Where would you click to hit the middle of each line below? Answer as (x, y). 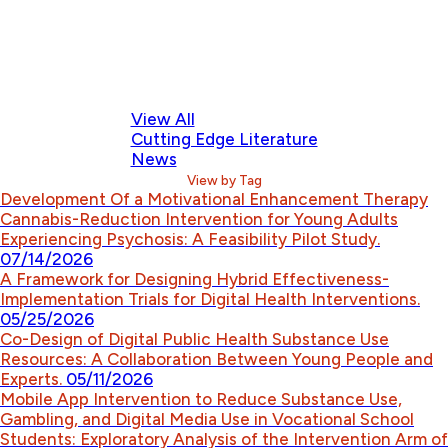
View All (162, 119)
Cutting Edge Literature (224, 139)
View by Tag (224, 180)
